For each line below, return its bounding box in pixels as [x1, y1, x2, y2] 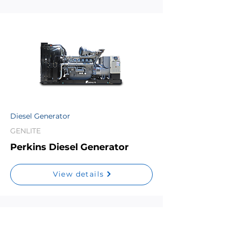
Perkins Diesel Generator [10, 141, 129, 153]
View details [52, 169, 104, 179]
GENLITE [10, 126, 41, 135]
